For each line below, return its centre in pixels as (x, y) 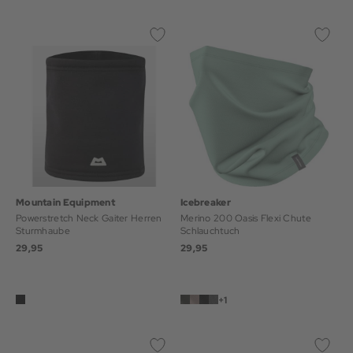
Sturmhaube (43, 231)
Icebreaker (206, 203)
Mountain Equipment (66, 203)
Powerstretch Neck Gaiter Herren (89, 218)
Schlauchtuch (210, 231)
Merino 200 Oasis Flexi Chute (246, 218)
